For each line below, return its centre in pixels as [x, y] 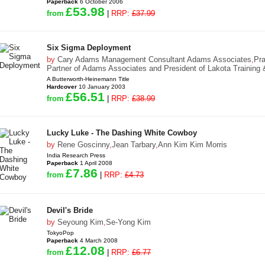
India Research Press [76, 155]
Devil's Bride [70, 210]
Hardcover [62, 87]
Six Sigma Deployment [89, 48]
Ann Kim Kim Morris [193, 145]
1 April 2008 [95, 163]
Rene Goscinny [83, 145]
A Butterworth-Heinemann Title [88, 79]
